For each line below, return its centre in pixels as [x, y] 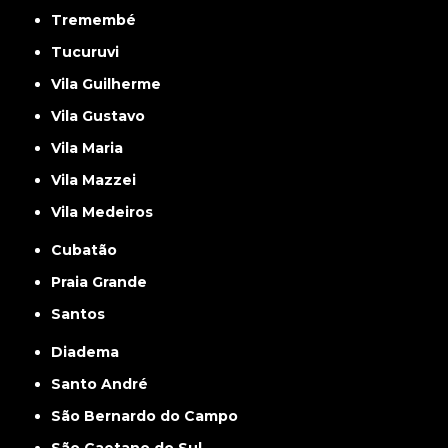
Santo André [105, 384]
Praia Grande [104, 282]
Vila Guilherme [111, 84]
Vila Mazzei [99, 180]
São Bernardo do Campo [150, 416]
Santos [83, 314]
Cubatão [90, 250]
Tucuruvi [91, 52]
